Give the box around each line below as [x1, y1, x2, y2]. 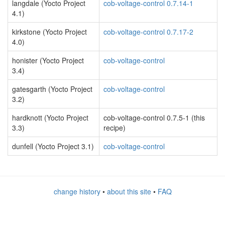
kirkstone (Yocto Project [12, 27, 87, 37]
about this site [106, 186, 151, 197]
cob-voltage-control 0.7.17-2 [103, 27, 193, 37]
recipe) [103, 123, 126, 133]
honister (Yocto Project [12, 55, 84, 66]
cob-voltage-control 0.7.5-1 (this [103, 113, 205, 123]
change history [53, 186, 100, 197]
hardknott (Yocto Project [12, 113, 88, 123]
